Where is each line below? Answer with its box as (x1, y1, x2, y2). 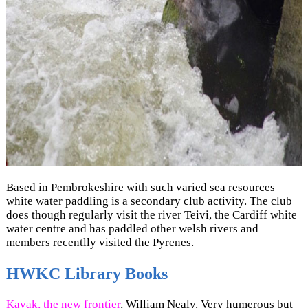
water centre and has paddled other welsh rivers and (5, 222, 258, 236)
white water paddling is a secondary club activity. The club (5, 195, 292, 208)
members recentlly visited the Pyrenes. (5, 236, 194, 250)
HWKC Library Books (5, 264, 168, 283)
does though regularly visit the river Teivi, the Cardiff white (5, 208, 297, 222)
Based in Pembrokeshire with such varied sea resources (5, 181, 275, 195)
